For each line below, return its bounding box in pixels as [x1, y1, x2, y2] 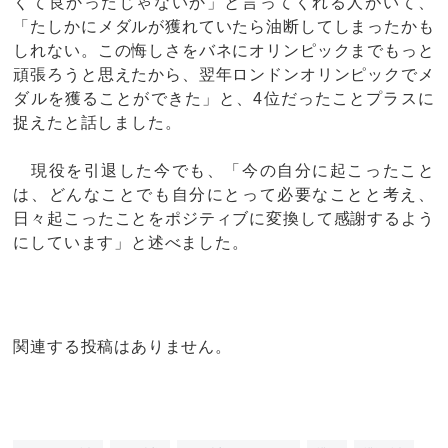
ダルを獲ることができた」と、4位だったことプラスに [13, 89, 435, 107]
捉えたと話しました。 [13, 113, 182, 131]
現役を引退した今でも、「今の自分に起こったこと [13, 161, 435, 179]
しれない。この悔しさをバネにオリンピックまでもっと [13, 41, 435, 59]
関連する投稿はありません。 [13, 337, 232, 355]
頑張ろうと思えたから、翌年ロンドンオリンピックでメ [13, 65, 435, 83]
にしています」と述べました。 [13, 233, 249, 251]
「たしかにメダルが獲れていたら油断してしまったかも [13, 17, 435, 35]
